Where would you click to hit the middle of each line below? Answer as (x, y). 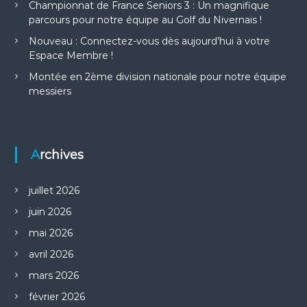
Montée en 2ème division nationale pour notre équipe (157, 77)
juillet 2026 (54, 191)
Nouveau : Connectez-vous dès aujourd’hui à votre (149, 41)
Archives (61, 155)
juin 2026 (50, 212)
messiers (50, 91)
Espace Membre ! (71, 56)
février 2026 (57, 297)
